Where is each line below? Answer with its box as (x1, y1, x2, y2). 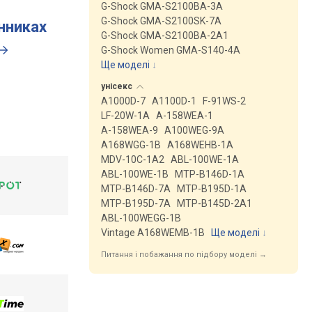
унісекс (101, 81, 134, 91)
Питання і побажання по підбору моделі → (101, 250, 267, 259)
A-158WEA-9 (101, 125, 158, 136)
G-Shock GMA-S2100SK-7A (101, 15, 221, 26)
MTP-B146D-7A (101, 183, 171, 194)
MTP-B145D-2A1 (177, 198, 252, 209)
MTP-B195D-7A (101, 198, 171, 209)
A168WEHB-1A (167, 139, 233, 150)
